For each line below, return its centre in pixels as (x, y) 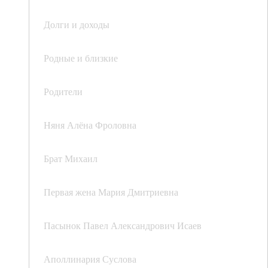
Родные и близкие (81, 58)
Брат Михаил (71, 159)
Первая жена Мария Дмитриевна (111, 192)
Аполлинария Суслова (90, 259)
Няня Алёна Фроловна (90, 125)
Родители (63, 92)
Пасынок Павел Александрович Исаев (123, 226)
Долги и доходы (77, 25)
